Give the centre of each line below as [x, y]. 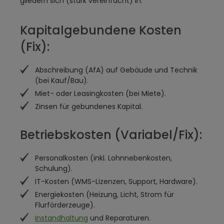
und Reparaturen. [119, 218]
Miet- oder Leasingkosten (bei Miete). [100, 93]
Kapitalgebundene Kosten [101, 30]
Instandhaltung [61, 218]
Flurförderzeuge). [65, 205]
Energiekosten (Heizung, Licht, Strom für [104, 194]
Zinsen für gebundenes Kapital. [89, 106]
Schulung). [54, 168]
